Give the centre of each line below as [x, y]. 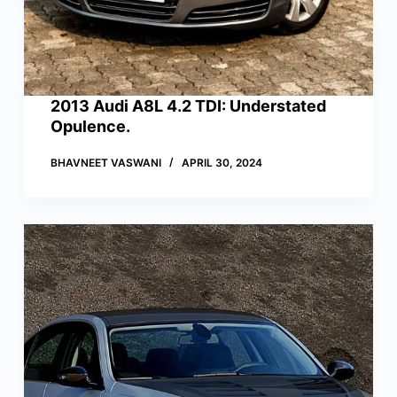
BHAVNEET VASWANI [105, 163]
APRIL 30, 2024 [222, 163]
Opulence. [90, 127]
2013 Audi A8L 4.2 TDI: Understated [188, 106]
